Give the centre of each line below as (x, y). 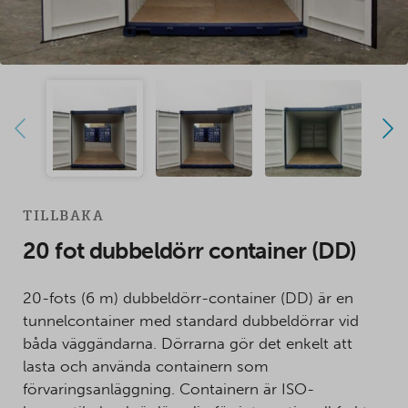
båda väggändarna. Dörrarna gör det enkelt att (188, 344)
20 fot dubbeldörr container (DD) (190, 251)
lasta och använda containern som (146, 367)
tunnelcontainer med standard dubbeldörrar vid (191, 321)
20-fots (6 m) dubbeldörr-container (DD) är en (188, 298)
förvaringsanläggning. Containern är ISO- (168, 389)
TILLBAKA (63, 216)
